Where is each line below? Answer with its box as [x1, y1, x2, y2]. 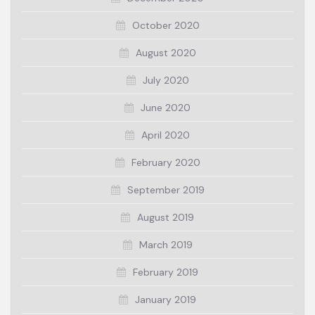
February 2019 [133, 265, 198, 278]
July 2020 [142, 73, 189, 86]
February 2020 [131, 155, 200, 169]
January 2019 [135, 292, 196, 306]
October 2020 [131, 18, 200, 32]
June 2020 [141, 101, 191, 114]
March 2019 [139, 238, 193, 251]
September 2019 [127, 183, 205, 196]
